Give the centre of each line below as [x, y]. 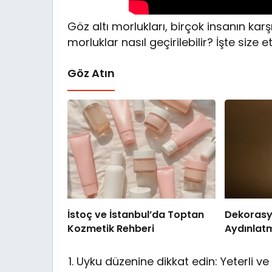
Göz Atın [91, 73]
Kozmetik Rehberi [111, 228]
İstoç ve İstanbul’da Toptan [136, 214]
